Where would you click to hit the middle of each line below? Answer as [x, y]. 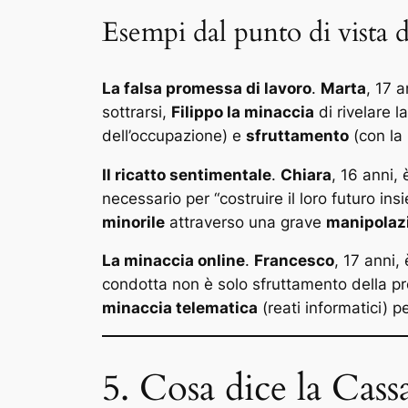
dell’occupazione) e [174, 135]
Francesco [294, 261]
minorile [133, 222]
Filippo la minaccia [243, 112]
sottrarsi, [137, 112]
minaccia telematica [180, 308]
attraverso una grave [245, 222]
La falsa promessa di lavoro [207, 88]
